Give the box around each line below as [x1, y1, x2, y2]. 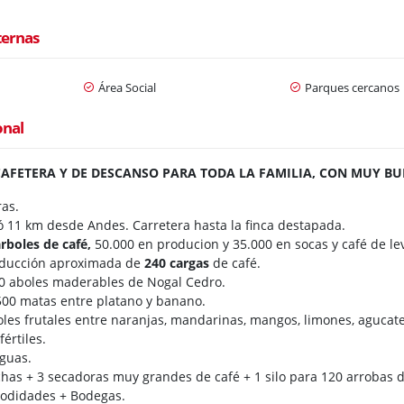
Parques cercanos [304, 78, 399, 96]
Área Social [97, 78, 156, 96]
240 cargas [144, 253, 210, 271]
